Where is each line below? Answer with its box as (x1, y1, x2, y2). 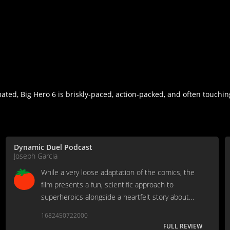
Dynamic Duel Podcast (14, 142, 92, 152)
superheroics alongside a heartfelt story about (41, 192, 189, 202)
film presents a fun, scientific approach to (41, 180, 174, 190)
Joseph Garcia (14, 151, 57, 161)
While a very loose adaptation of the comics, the (41, 167, 195, 178)
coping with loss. (41, 204, 94, 215)
